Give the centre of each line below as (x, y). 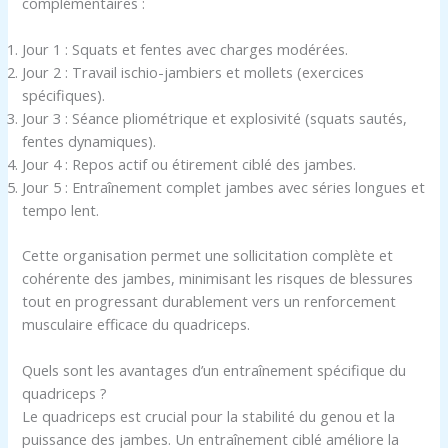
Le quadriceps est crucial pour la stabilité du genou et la (209, 416)
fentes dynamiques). (89, 141)
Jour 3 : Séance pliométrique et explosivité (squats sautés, (215, 118)
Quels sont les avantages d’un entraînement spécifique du (214, 370)
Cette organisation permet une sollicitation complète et (208, 254)
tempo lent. (61, 210)
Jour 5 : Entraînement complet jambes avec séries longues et (224, 187)
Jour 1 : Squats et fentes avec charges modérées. (185, 49)
